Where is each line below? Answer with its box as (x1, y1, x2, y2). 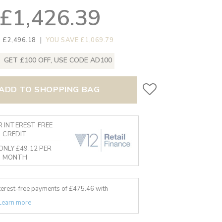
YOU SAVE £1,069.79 (46, 35, 114, 45)
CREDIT (2, 129, 27, 139)
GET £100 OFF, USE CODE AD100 (4, 55, 112, 65)
